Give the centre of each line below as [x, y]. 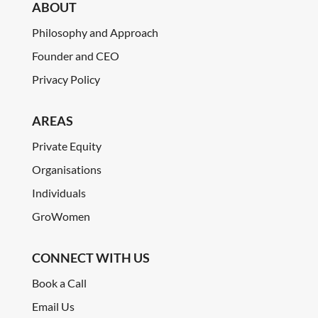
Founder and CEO [75, 55]
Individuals [59, 192]
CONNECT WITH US [91, 258]
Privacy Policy [66, 79]
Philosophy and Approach [95, 32]
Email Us [53, 307]
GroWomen [61, 216]
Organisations [66, 169]
